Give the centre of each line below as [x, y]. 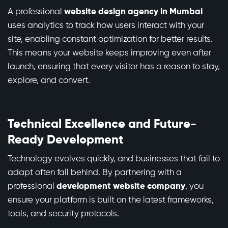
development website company [121, 187]
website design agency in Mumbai [133, 12]
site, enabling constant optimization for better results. [110, 40]
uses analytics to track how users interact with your [106, 26]
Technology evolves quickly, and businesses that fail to [114, 159]
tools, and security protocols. [63, 214]
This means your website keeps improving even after [109, 53]
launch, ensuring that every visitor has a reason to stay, [114, 67]
